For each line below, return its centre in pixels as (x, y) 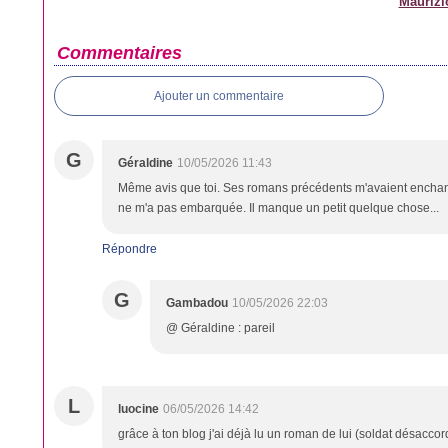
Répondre (129, 249)
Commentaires (119, 53)
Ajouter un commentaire (219, 96)
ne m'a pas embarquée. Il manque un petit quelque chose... (278, 208)
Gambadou (197, 303)
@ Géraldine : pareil (220, 328)
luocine (138, 409)
